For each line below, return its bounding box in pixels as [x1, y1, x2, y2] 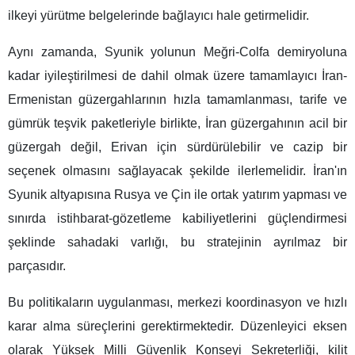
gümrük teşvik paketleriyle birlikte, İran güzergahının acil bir [8, 116, 347, 130]
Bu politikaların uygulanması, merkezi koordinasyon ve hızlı [8, 295, 347, 309]
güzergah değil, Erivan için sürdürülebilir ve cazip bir [8, 139, 347, 154]
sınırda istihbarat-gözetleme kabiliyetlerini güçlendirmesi [8, 211, 347, 225]
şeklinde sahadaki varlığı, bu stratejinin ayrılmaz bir [8, 235, 347, 249]
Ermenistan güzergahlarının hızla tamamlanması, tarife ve [8, 92, 347, 106]
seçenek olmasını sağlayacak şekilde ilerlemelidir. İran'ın [8, 163, 347, 177]
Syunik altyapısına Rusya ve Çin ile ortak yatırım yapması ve [8, 187, 347, 201]
